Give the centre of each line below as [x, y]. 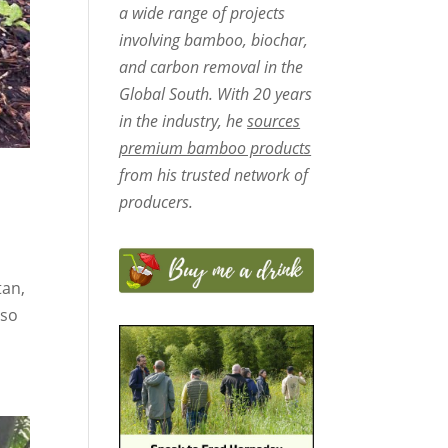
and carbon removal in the [211, 67]
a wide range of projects [202, 13]
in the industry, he [183, 121]
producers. [156, 202]
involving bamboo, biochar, [214, 40]
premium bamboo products [215, 148]
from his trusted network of [214, 175]
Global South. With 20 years [216, 94]
